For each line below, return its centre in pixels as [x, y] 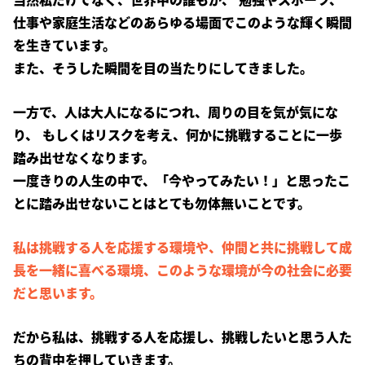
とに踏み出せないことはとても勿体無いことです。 [162, 203]
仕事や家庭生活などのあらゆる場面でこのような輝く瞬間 [182, 22]
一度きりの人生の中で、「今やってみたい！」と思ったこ [182, 180]
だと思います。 [58, 292]
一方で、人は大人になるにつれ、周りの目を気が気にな [176, 112]
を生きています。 [64, 45]
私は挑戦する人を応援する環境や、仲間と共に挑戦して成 [182, 247]
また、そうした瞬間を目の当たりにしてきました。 [163, 68]
